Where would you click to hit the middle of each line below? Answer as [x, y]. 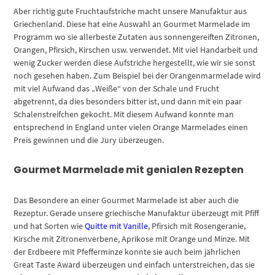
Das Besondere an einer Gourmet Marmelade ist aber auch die [126, 200]
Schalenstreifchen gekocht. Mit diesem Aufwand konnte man [124, 114]
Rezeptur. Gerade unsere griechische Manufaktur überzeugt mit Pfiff [137, 213]
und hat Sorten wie [49, 226]
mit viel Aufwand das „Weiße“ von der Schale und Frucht [117, 88]
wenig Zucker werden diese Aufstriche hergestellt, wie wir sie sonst [135, 62]
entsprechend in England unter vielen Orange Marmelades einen [131, 127]
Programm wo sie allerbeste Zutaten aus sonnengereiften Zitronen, [137, 37]
